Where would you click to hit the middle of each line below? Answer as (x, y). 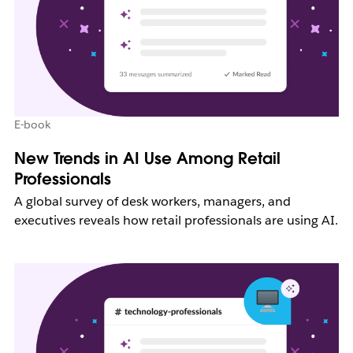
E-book (32, 125)
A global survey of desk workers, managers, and (152, 202)
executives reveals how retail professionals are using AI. (176, 221)
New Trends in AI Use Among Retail (147, 159)
